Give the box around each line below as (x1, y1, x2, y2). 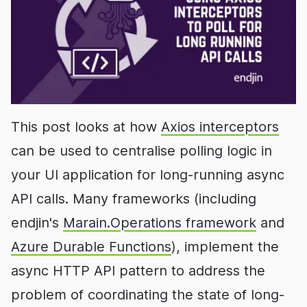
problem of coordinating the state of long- (11, 286, 284, 304)
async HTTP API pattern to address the (11, 262, 265, 280)
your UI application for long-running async (11, 167, 284, 184)
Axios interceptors (161, 119, 279, 136)
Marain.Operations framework (63, 214, 256, 232)
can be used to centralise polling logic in (11, 143, 272, 160)
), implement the (171, 238, 279, 256)
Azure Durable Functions (11, 238, 171, 256)
